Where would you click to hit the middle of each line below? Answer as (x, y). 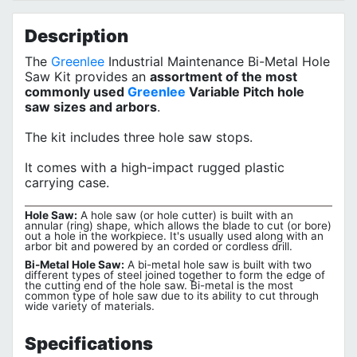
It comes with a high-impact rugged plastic (155, 167)
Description (76, 35)
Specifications (89, 343)
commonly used (76, 91)
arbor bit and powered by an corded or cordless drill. (159, 246)
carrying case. (67, 182)
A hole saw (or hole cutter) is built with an (185, 215)
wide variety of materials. (90, 306)
